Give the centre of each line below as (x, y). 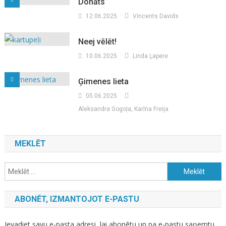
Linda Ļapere (151, 56)
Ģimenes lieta (104, 82)
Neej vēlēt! (98, 42)
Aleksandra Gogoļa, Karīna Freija (124, 109)
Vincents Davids (156, 16)
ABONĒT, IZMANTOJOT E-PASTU (77, 199)
